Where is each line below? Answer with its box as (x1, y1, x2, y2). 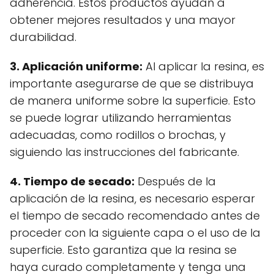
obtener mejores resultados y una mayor (10, 12, 235, 28)
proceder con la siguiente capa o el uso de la (10, 225, 261, 241)
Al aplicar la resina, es (143, 59, 264, 75)
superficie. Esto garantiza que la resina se (10, 242, 237, 258)
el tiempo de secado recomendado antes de (10, 208, 260, 224)
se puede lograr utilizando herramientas (10, 110, 231, 126)
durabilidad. (10, 29, 76, 45)
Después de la (135, 174, 216, 190)
